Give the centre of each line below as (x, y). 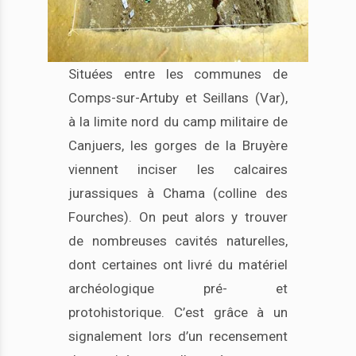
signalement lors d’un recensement (178, 336)
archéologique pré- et (178, 288)
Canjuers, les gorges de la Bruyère (178, 145)
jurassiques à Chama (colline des (178, 193)
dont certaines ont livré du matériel (178, 264)
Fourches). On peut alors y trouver (178, 217)
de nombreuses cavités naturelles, (178, 240)
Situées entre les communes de (178, 74)
